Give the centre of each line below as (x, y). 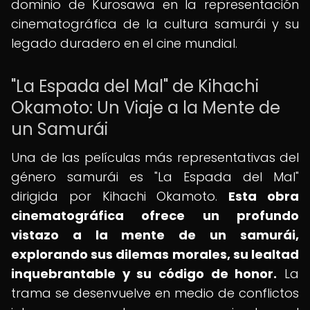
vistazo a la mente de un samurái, (155, 235)
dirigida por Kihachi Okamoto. (120, 196)
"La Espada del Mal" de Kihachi (135, 86)
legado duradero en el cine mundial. (124, 43)
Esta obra (264, 196)
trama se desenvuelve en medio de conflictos (155, 293)
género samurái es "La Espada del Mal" (155, 177)
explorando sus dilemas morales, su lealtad (155, 254)
